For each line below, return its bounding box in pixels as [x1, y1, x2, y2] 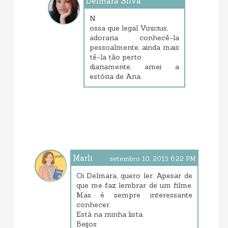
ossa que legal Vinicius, [89, 23, 168, 33]
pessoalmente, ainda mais [89, 43, 180, 52]
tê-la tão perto [89, 52, 141, 62]
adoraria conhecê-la [89, 33, 180, 43]
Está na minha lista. [76, 210, 144, 219]
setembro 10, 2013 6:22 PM [109, 155, 196, 163]
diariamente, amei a [89, 62, 180, 72]
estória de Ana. [89, 72, 141, 81]
